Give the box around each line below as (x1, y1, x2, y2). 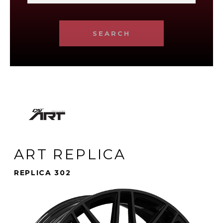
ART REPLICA (14, 145, 126, 163)
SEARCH (93, 29, 130, 37)
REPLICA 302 (14, 168, 71, 177)
